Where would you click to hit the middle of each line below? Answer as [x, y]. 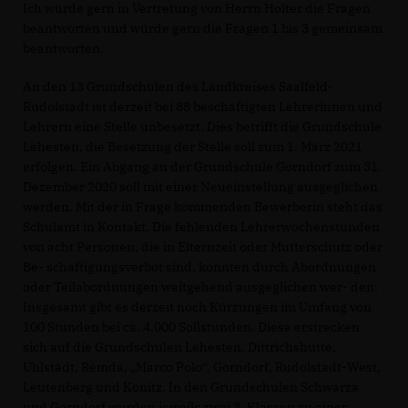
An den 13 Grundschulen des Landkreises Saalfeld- [178, 87]
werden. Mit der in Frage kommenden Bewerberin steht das [203, 207]
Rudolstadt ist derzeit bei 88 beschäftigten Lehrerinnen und [203, 107]
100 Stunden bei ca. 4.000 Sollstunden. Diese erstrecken [191, 327]
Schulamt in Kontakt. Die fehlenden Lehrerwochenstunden [201, 227]
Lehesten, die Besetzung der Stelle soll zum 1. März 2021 [193, 147]
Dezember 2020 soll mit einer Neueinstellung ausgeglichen [200, 187]
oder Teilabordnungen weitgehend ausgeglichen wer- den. [200, 287]
